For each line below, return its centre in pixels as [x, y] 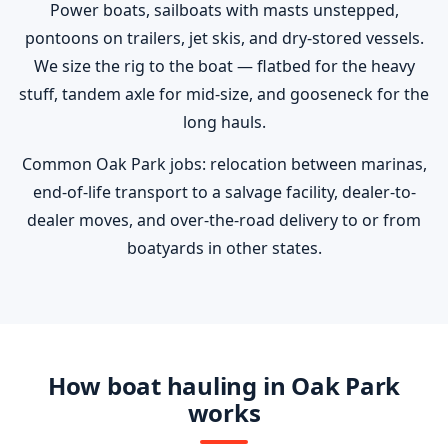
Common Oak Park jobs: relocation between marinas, [224, 164]
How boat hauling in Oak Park [224, 385]
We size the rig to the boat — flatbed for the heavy [224, 66]
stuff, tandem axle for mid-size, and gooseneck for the [224, 94]
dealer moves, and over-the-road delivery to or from [224, 220]
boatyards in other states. [224, 248]
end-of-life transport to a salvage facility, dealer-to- [224, 192]
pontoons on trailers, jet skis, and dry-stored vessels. [224, 38]
